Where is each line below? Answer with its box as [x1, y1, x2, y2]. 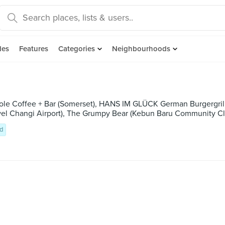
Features [19, 44, 48, 53]
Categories [58, 44, 95, 53]
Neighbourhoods [112, 44, 170, 53]
